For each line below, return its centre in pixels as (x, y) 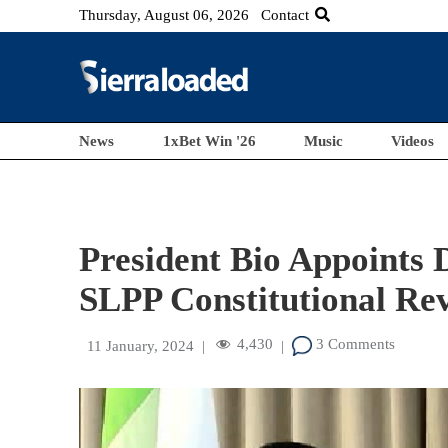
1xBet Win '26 (209, 141)
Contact (285, 15)
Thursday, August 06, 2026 (164, 15)
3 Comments (354, 344)
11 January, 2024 (141, 346)
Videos (413, 141)
